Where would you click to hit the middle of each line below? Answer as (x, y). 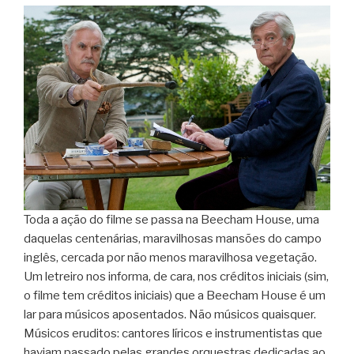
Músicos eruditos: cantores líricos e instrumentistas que (173, 333)
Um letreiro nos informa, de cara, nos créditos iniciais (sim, (176, 276)
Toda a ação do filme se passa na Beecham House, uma (171, 219)
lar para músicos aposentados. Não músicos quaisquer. (170, 314)
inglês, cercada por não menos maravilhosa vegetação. (170, 257)
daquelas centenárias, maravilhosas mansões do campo (173, 238)
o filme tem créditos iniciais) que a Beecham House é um (175, 295)
